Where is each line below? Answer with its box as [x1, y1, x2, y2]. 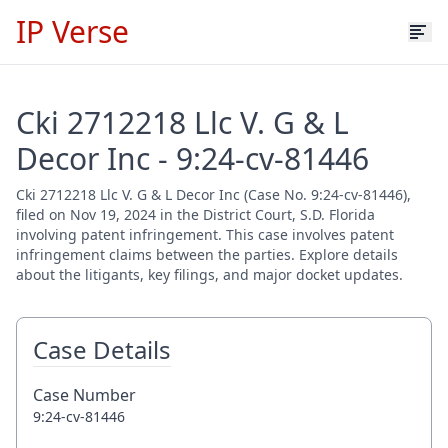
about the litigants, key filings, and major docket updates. [16, 265, 403, 284]
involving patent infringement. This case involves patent [16, 225, 394, 244]
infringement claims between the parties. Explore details [16, 245, 398, 264]
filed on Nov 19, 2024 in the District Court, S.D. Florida [16, 205, 375, 224]
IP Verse [16, 11, 129, 52]
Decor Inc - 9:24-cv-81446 [16, 138, 369, 179]
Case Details [33, 333, 171, 366]
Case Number [33, 384, 136, 406]
